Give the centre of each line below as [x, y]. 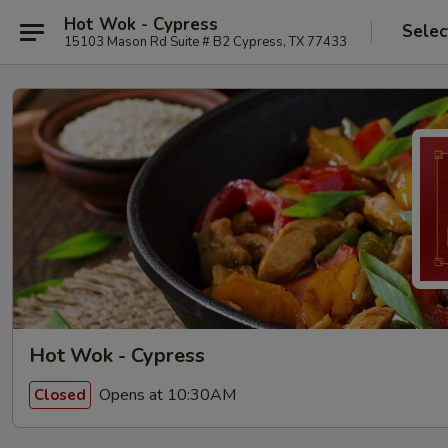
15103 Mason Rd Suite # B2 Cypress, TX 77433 [205, 41]
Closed [60, 394]
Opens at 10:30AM [165, 394]
